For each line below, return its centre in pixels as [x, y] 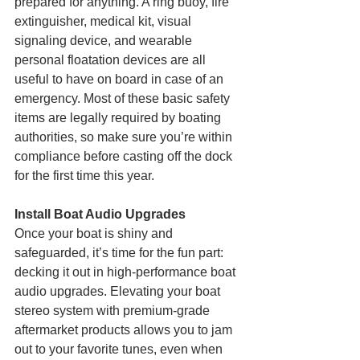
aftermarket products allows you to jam [125, 329]
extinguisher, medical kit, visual [104, 21]
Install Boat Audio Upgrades [100, 214]
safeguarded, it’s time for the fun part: [121, 252]
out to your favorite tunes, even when [120, 349]
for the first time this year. [84, 175]
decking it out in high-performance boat [127, 272]
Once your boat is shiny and [95, 233]
